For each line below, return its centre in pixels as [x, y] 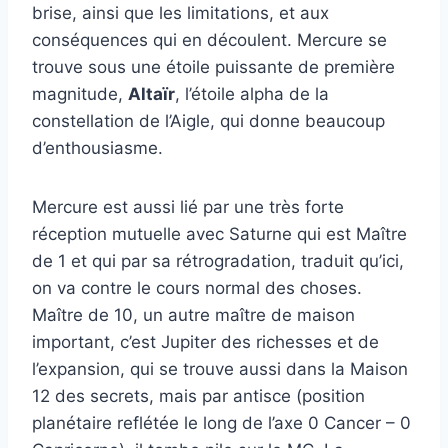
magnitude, [80, 94]
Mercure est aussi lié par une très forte [188, 207]
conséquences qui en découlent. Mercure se [209, 40]
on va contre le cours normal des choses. [197, 288]
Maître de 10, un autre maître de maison [193, 315]
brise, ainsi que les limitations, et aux [180, 13]
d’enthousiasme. [97, 148]
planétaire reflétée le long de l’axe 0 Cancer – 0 [221, 423]
